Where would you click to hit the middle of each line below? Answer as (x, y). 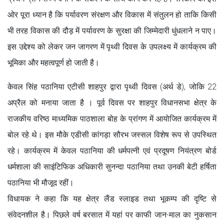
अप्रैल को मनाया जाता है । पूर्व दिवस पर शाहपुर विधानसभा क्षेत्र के (112, 102)
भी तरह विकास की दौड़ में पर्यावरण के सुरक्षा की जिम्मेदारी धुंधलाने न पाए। (112, 30)
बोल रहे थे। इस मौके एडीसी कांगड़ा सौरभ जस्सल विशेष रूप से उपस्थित (112, 134)
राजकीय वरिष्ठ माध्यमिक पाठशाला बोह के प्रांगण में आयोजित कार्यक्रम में (112, 118)
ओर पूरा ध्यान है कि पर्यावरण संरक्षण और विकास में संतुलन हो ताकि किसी (112, 14)
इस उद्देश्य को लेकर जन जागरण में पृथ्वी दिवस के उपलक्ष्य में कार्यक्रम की (112, 46)
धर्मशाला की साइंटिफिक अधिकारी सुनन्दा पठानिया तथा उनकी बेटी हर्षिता (112, 166)
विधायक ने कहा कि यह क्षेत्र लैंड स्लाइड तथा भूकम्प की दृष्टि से (112, 198)
